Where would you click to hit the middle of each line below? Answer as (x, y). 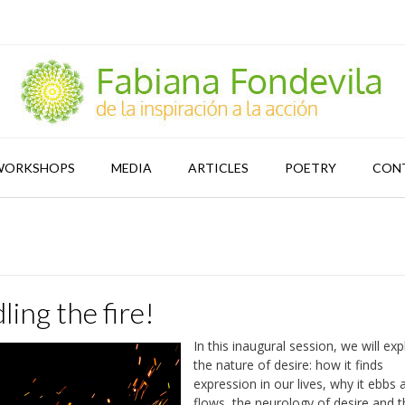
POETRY (311, 168)
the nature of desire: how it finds (289, 364)
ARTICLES (218, 168)
